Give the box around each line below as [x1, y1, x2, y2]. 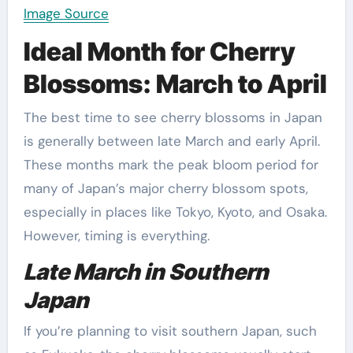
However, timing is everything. [23, 226, 210, 244]
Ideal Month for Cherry [23, 36, 295, 68]
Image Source [23, 5, 109, 23]
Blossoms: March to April [23, 69, 327, 100]
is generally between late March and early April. [23, 132, 320, 150]
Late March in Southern [23, 258, 269, 285]
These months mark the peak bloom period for [23, 155, 318, 173]
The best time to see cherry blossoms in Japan [23, 108, 322, 126]
